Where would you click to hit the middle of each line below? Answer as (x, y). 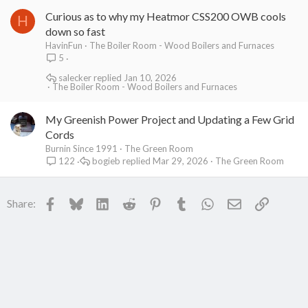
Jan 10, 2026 (150, 77)
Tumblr (206, 201)
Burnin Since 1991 (81, 148)
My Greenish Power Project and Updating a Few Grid (170, 119)
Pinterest (183, 201)
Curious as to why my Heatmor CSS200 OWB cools (166, 16)
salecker (75, 77)
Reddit (151, 201)
